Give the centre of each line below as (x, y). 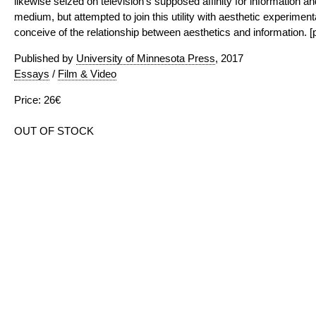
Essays (32, 74)
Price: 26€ (37, 100)
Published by (45, 58)
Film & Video (87, 74)
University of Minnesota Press (146, 58)
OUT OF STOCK (54, 131)
